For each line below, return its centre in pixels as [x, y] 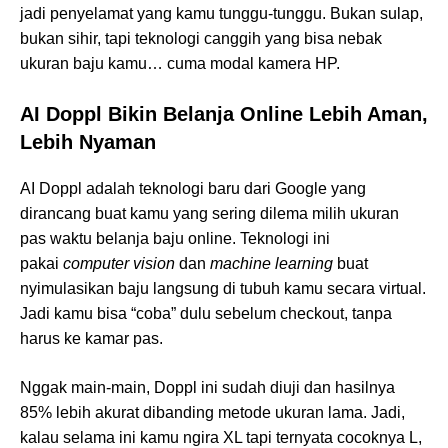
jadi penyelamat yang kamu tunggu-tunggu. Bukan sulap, [221, 14]
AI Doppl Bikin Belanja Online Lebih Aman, [224, 114]
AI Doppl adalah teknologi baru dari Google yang [193, 189]
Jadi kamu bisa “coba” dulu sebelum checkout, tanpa [206, 314]
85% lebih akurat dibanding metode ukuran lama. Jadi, [212, 413]
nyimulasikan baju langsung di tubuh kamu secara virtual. [223, 289]
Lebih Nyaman [88, 142]
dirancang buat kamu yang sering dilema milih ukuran [209, 214]
